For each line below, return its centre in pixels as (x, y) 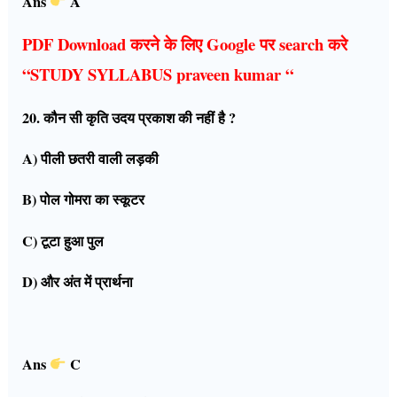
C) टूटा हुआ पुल (63, 241)
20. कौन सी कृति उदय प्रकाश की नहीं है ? (129, 117)
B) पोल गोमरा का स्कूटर (84, 200)
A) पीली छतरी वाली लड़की (91, 159)
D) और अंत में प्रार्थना (78, 282)
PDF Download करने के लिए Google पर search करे (185, 44)
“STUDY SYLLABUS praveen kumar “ (158, 74)
